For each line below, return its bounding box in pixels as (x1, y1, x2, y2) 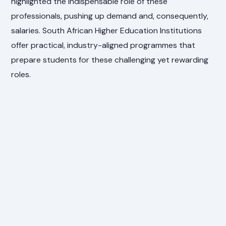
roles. (11, 69, 31, 80)
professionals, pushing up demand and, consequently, (11, 10, 209, 21)
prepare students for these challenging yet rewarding (11, 54, 209, 65)
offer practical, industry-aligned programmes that (11, 39, 196, 50)
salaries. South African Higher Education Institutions (11, 25, 202, 36)
